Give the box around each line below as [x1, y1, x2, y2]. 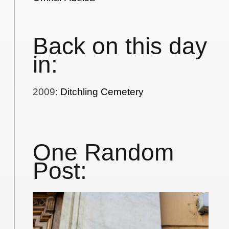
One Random [33, 140, 174, 166]
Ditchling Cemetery [60, 86, 144, 97]
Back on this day [33, 33, 208, 60]
